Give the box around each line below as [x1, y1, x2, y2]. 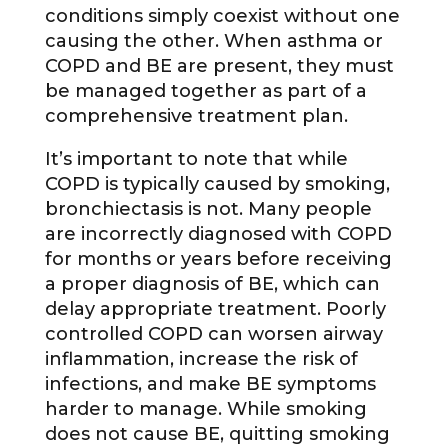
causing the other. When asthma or [44, 30, 383, 53]
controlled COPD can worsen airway [44, 323, 383, 346]
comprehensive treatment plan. [44, 105, 348, 128]
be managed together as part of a [44, 80, 367, 103]
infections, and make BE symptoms [44, 373, 376, 396]
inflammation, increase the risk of [44, 348, 358, 371]
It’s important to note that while [44, 148, 348, 171]
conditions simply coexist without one [44, 5, 400, 28]
